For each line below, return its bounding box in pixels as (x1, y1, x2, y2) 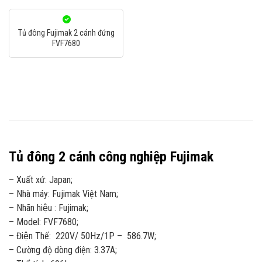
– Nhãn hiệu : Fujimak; (9, 202, 88, 213)
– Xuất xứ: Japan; (9, 174, 73, 185)
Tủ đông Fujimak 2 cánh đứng (18, 28, 115, 37)
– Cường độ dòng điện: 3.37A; (9, 244, 117, 256)
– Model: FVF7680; (9, 216, 78, 227)
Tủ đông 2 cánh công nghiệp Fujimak (9, 148, 217, 165)
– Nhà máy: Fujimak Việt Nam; (9, 188, 118, 199)
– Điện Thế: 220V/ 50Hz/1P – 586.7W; (9, 230, 156, 242)
